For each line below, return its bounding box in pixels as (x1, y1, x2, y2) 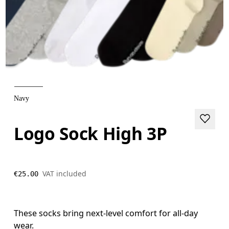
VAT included (42, 168, 87, 178)
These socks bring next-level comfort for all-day (14, 207, 198, 219)
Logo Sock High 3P (14, 121, 167, 145)
